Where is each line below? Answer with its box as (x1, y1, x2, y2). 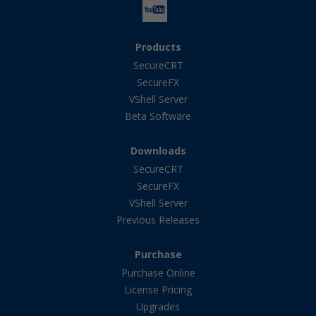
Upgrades (136, 300, 180, 314)
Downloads (130, 144, 186, 158)
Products (135, 40, 181, 54)
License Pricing (124, 283, 192, 297)
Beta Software (125, 109, 191, 123)
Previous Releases (116, 213, 200, 227)
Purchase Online (121, 266, 195, 280)
